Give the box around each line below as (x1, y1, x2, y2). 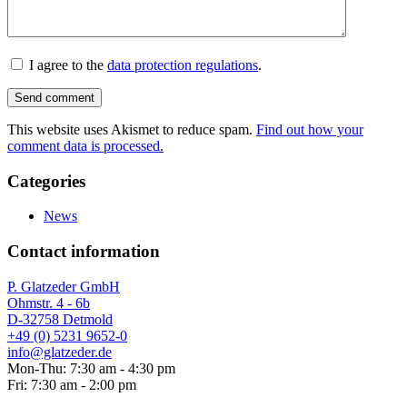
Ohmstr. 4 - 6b (7, 294, 90, 311)
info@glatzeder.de (7, 343, 112, 360)
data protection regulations (107, 57, 258, 74)
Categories (7, 171, 85, 191)
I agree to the (29, 57, 107, 74)
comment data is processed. (7, 138, 164, 154)
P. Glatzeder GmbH (7, 278, 120, 294)
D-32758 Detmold (7, 311, 113, 327)
